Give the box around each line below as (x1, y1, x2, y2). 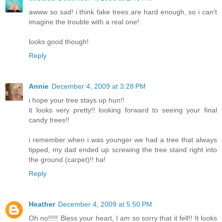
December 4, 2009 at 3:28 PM (52, 82, 146, 90)
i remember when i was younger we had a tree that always (29, 135, 217, 144)
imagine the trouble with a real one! (29, 17, 139, 26)
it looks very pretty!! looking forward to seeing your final (29, 106, 217, 114)
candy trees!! (29, 115, 69, 124)
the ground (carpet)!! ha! (29, 155, 106, 164)
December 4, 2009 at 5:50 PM (58, 200, 152, 208)
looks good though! (29, 37, 89, 46)
